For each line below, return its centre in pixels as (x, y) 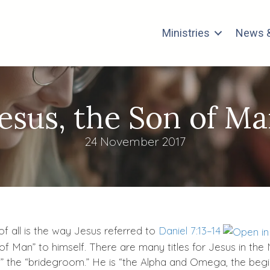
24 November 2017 (135, 142)
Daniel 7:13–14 (190, 231)
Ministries (186, 33)
